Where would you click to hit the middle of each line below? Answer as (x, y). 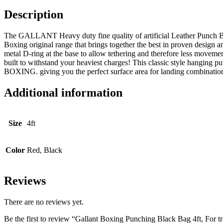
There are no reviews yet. (44, 202)
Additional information (63, 93)
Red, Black (45, 150)
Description (34, 15)
